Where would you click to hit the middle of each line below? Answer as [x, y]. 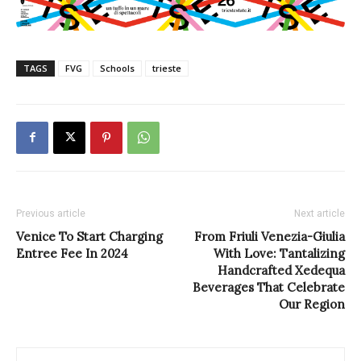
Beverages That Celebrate [269, 287]
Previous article [51, 213]
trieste [167, 68]
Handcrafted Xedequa [281, 270]
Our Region [312, 304]
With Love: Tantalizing [279, 253]
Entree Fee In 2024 [72, 253]
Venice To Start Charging [89, 236]
